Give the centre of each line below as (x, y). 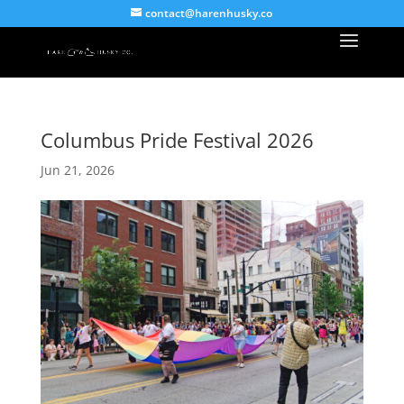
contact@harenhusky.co (209, 13)
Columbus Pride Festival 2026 (177, 140)
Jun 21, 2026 (77, 170)
